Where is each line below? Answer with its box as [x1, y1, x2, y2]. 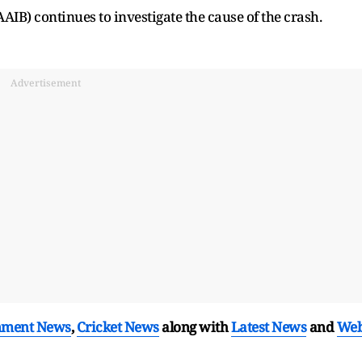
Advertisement [10, 75, 81, 90]
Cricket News [76, 317, 159, 336]
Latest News [230, 317, 306, 336]
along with [162, 317, 228, 336]
